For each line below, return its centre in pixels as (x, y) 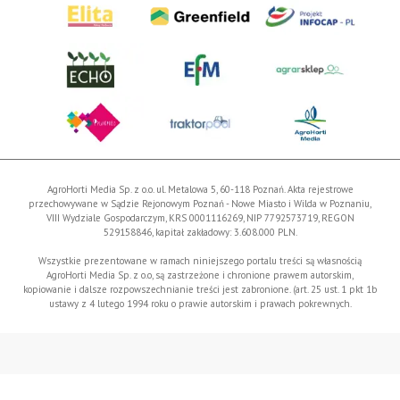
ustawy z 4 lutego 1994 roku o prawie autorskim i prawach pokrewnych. (200, 304)
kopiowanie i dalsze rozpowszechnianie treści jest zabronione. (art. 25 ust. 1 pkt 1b (200, 290)
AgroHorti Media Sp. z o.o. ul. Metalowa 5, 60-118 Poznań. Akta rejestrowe (200, 190)
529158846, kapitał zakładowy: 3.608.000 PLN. (200, 233)
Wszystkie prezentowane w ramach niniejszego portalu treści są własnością (200, 261)
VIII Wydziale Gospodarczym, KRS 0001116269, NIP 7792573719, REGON (200, 218)
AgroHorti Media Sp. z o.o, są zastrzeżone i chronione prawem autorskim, (200, 275)
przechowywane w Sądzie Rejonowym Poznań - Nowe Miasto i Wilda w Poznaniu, (200, 204)
